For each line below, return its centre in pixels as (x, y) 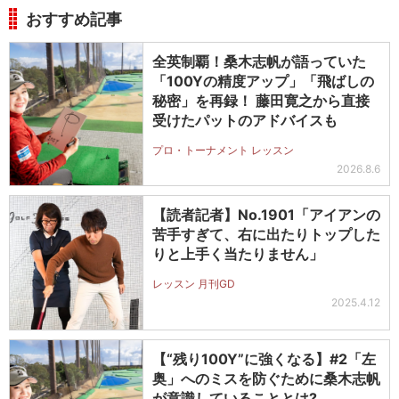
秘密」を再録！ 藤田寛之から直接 (261, 101)
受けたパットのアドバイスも (245, 121)
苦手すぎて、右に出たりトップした (266, 235)
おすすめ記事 (74, 20)
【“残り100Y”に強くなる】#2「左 (264, 359)
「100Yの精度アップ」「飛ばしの (263, 81)
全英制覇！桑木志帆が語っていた (259, 62)
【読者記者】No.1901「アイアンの (266, 215)
